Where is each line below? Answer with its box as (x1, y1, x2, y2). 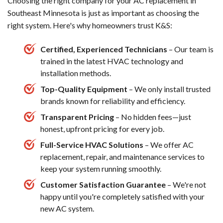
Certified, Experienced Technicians (40, 44, 167, 54)
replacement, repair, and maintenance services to (40, 151, 205, 161)
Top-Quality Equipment (40, 84, 127, 94)
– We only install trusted (127, 84, 211, 94)
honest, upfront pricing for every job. (40, 123, 164, 133)
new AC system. (40, 203, 94, 213)
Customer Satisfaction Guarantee (40, 179, 167, 189)
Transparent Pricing (40, 111, 114, 121)
